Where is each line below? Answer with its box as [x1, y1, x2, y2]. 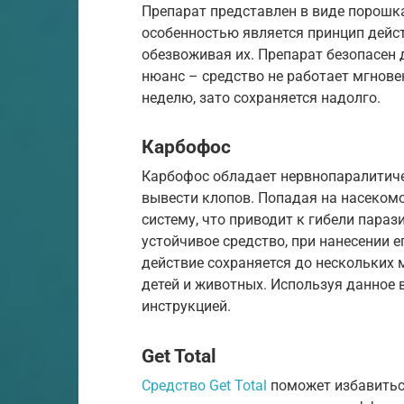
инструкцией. [142, 298, 231, 316]
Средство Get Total [142, 376, 267, 394]
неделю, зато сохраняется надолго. [142, 88, 381, 106]
